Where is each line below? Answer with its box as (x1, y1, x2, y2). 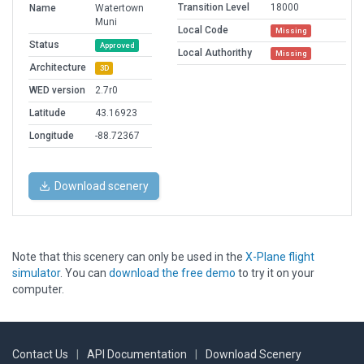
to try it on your (236, 266, 314, 280)
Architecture (29, 62, 86, 74)
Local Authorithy (178, 47, 252, 59)
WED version (29, 84, 85, 97)
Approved (99, 41, 135, 50)
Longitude (29, 130, 74, 142)
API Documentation (87, 348, 187, 362)
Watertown (95, 2, 144, 15)
